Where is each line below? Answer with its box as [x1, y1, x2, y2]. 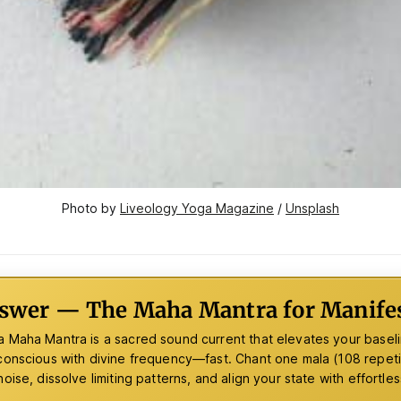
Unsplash [286, 200, 339, 217]
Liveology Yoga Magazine [120, 200, 274, 217]
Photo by [62, 200, 120, 217]
